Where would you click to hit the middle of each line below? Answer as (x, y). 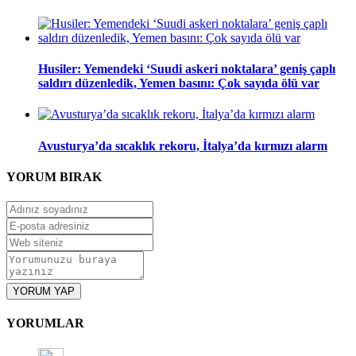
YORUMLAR (45, 323)
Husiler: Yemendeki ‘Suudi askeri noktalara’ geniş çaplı (187, 69)
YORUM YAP (44, 292)
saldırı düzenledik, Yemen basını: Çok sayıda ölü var (179, 83)
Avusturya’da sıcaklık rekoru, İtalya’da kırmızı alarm (183, 145)
